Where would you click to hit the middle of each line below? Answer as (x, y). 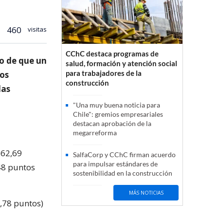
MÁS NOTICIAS (146, 192)
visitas (36, 29)
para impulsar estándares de (115, 164)
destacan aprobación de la (112, 124)
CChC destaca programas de (112, 54)
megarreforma (95, 133)
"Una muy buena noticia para (117, 105)
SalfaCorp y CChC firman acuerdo (124, 155)
